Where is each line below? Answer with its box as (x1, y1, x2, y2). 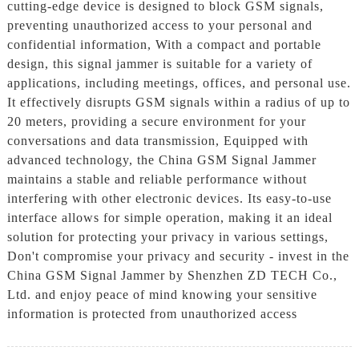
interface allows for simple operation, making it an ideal (6, 210, 333, 224)
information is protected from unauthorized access (6, 306, 297, 321)
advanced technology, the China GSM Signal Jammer (6, 152, 317, 167)
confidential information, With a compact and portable (6, 37, 321, 51)
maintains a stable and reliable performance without (6, 171, 307, 186)
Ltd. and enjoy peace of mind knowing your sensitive (6, 287, 317, 301)
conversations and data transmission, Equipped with (6, 133, 309, 147)
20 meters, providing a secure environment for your (6, 114, 306, 128)
